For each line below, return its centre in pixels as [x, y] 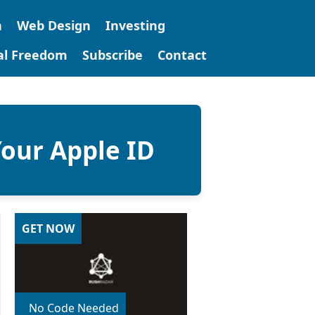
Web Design [53, 25]
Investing [135, 25]
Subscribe [112, 55]
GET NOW [48, 229]
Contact [182, 55]
